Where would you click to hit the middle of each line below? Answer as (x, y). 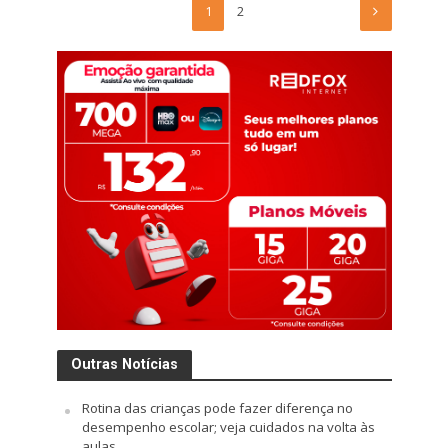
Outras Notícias (124, 364)
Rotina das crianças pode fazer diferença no (217, 408)
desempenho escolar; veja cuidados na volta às (228, 427)
